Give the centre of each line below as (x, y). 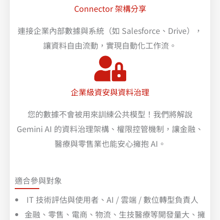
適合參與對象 (38, 180)
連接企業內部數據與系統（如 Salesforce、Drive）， (110, 31)
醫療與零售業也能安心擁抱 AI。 (110, 144)
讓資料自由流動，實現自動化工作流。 (110, 45)
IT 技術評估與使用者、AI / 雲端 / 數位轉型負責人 (111, 200)
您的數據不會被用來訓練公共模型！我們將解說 (110, 114)
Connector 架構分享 (110, 9)
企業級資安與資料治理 (110, 92)
